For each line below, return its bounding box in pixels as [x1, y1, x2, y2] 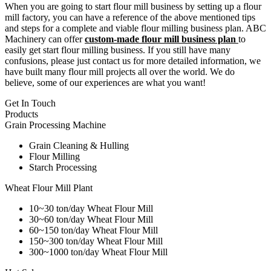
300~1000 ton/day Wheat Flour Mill [29, 247, 168, 258]
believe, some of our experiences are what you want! [5, 77, 206, 88]
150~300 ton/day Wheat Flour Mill [29, 236, 163, 247]
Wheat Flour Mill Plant [5, 183, 93, 194]
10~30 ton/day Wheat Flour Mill [29, 203, 153, 214]
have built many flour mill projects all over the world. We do [5, 67, 235, 77]
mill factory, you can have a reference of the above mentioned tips [5, 12, 255, 23]
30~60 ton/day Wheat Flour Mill [29, 214, 153, 225]
